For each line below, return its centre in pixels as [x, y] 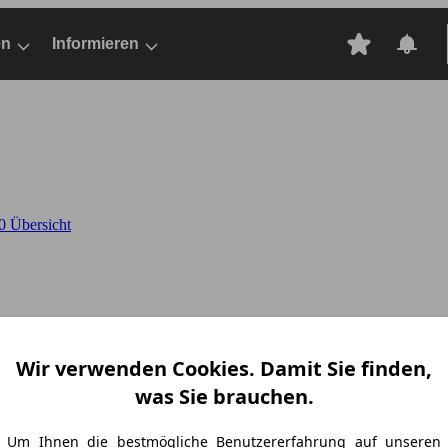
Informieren [95, 43]
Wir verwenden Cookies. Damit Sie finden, [224, 369]
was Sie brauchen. [224, 397]
